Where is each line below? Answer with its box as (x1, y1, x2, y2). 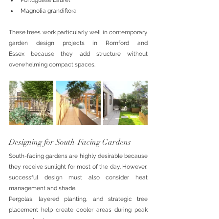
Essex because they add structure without (9, 50, 148, 57)
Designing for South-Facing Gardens (9, 137, 131, 147)
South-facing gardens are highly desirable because (9, 153, 148, 159)
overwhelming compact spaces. (9, 61, 95, 68)
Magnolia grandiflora (21, 7, 77, 14)
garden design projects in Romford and (9, 40, 148, 46)
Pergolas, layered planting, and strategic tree (9, 196, 148, 202)
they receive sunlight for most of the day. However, (9, 163, 148, 170)
